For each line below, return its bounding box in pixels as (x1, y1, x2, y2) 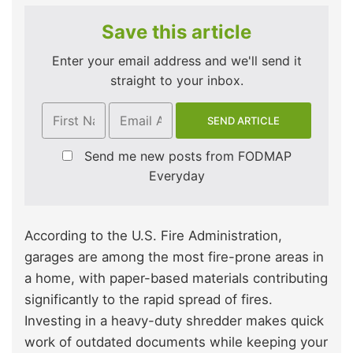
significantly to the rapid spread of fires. (24, 292, 273, 308)
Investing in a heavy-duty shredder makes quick (24, 313, 324, 329)
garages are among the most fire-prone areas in (24, 249, 324, 266)
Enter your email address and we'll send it (51, 53, 302, 69)
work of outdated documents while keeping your (24, 334, 328, 351)
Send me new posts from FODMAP (84, 148, 292, 165)
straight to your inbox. (110, 72, 243, 89)
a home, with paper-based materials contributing (24, 270, 328, 287)
